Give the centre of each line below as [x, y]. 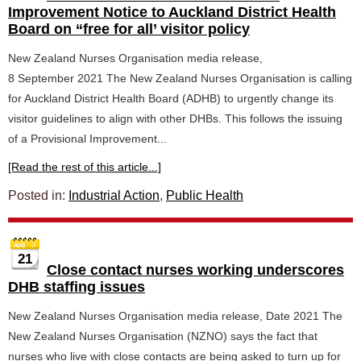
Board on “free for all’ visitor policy [129, 29]
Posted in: [38, 195]
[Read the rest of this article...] [85, 167]
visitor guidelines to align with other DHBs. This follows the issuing [175, 118]
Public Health [205, 195]
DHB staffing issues [77, 287]
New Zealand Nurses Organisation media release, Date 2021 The [175, 316]
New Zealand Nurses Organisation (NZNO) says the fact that [163, 336]
